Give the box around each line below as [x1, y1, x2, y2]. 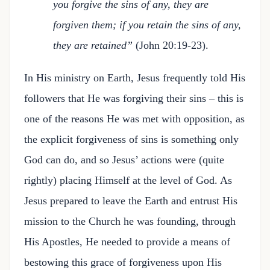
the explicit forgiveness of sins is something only [24, 133, 239, 145]
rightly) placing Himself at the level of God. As [24, 174, 232, 186]
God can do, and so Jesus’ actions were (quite [24, 154, 224, 166]
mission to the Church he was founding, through [24, 215, 236, 227]
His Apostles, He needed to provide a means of [24, 236, 230, 248]
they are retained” [53, 39, 136, 51]
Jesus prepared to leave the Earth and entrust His [24, 195, 237, 207]
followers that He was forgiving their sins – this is [24, 92, 243, 104]
